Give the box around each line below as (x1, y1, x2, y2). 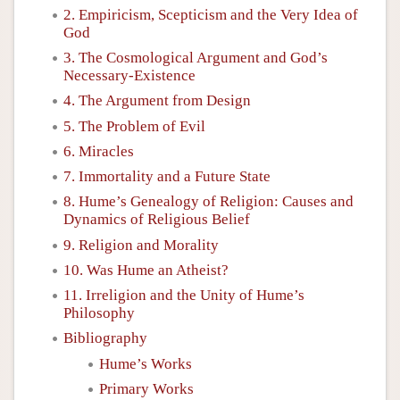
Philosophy (63, 304, 135, 321)
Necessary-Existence (63, 67, 196, 84)
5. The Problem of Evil (63, 117, 205, 135)
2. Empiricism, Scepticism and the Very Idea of (63, 5, 358, 23)
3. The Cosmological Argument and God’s (63, 49, 328, 66)
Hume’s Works (99, 354, 192, 372)
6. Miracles (63, 142, 134, 160)
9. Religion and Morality (63, 236, 219, 254)
